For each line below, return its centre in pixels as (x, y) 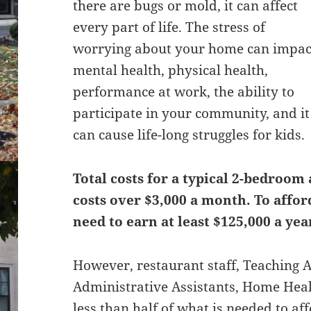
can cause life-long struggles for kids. (189, 135)
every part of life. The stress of (169, 27)
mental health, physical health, (171, 70)
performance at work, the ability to (184, 92)
